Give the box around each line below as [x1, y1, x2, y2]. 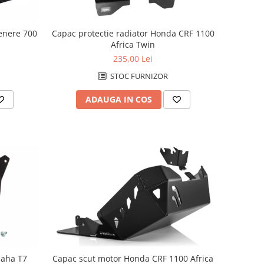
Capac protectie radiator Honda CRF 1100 [51, 28, 214, 39]
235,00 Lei [113, 53, 153, 64]
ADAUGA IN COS [85, 94, 152, 105]
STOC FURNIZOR [108, 71, 169, 81]
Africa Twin [111, 39, 156, 50]
